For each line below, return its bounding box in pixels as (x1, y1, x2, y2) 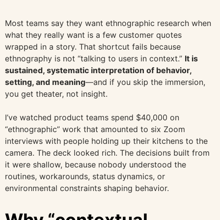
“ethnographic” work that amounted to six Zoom (5, 124, 185, 134)
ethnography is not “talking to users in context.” (5, 54, 185, 63)
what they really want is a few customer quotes (5, 30, 182, 40)
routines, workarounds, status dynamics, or (5, 171, 165, 181)
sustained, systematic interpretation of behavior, (5, 65, 192, 75)
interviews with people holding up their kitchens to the (5, 136, 208, 146)
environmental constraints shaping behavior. (5, 183, 169, 193)
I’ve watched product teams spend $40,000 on (5, 112, 179, 122)
